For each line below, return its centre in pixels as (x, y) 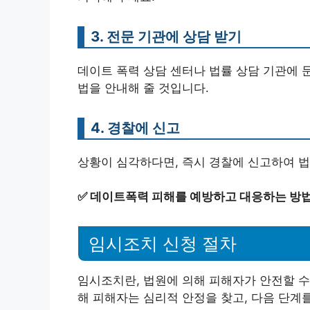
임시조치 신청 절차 (163, 244)
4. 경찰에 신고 (135, 127)
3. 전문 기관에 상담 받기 (166, 36)
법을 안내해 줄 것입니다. (143, 88)
